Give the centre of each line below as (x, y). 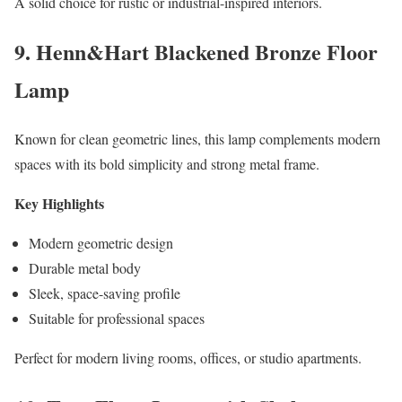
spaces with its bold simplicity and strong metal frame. (167, 163)
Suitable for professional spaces (117, 318)
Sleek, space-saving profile (105, 293)
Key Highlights (59, 203)
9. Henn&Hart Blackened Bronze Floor (196, 51)
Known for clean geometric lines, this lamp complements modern (197, 138)
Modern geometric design (101, 242)
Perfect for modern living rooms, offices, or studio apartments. (188, 357)
